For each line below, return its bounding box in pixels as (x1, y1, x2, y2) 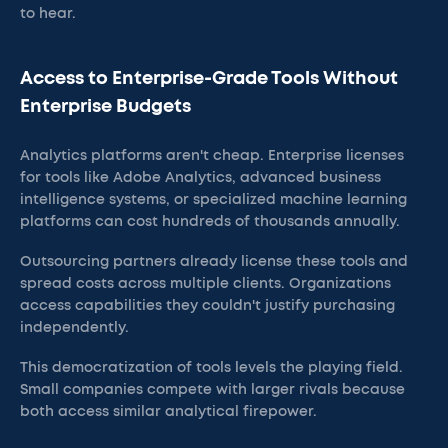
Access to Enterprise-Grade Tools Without (20, 70, 398, 88)
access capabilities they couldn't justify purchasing (20, 299, 395, 313)
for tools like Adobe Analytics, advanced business (20, 171, 381, 185)
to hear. (20, 7, 76, 21)
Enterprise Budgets (20, 98, 191, 116)
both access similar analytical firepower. (20, 405, 317, 419)
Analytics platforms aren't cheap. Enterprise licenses (20, 149, 404, 163)
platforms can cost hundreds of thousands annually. (20, 215, 400, 229)
